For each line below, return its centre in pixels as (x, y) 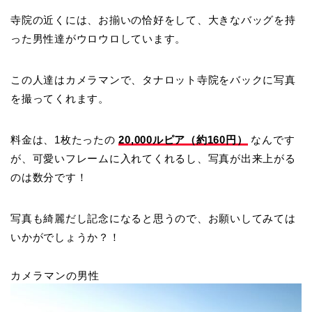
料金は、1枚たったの (65, 139)
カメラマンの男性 (55, 275)
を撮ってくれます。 (60, 98)
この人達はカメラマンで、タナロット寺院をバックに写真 (153, 79)
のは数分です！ (49, 177)
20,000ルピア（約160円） (183, 139)
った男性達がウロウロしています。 (99, 38)
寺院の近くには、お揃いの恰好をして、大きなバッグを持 (153, 19)
